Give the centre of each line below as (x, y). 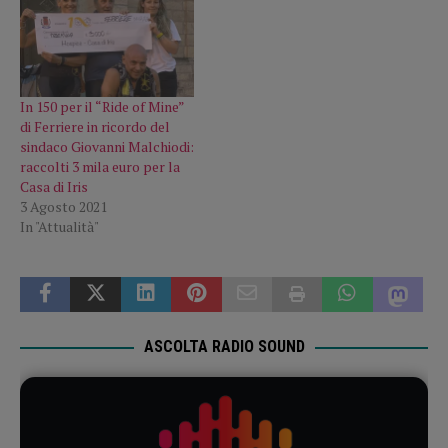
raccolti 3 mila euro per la (100, 167)
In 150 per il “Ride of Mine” (102, 107)
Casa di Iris (54, 187)
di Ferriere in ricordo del (95, 127)
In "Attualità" (59, 227)
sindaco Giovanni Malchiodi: (107, 147)
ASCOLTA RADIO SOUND (224, 347)
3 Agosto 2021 (63, 207)
